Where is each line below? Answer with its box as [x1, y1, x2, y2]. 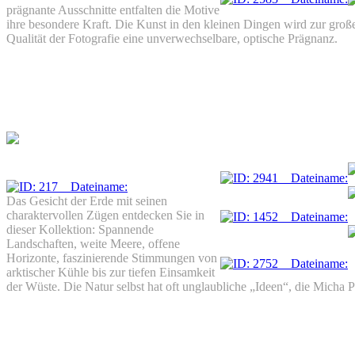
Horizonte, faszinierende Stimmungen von [6, 250, 217, 265]
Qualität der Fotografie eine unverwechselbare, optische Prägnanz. [6, 32, 338, 45]
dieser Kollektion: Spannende [6, 222, 154, 236]
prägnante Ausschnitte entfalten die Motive [6, 3, 219, 17]
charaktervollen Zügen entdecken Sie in [6, 208, 204, 222]
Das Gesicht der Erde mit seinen [6, 193, 167, 208]
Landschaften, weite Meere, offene [6, 236, 180, 250]
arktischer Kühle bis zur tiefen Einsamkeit [6, 265, 215, 279]
